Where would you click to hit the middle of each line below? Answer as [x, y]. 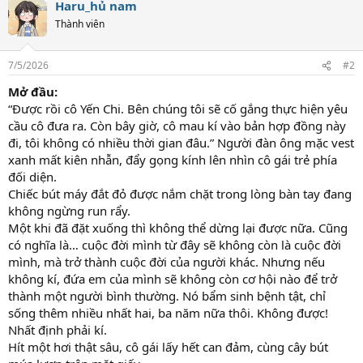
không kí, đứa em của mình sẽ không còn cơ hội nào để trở [173, 279]
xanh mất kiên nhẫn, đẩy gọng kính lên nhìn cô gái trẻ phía [173, 160]
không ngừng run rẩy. [69, 211]
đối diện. [32, 177]
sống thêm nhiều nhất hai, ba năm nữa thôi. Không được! [168, 313]
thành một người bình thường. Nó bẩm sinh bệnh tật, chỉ [167, 296]
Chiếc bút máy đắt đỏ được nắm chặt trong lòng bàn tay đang [180, 194]
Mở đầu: [33, 92]
